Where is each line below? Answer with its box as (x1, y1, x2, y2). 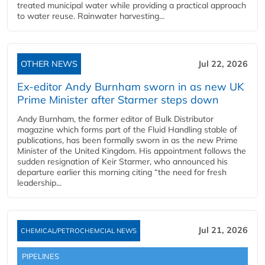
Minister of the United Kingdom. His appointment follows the (17, 146, 246, 156)
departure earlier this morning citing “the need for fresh (17, 167, 227, 177)
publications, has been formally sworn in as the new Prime (17, 135, 238, 146)
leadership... (17, 177, 62, 188)
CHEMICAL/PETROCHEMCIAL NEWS (21, 227, 137, 235)
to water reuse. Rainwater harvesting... (17, 11, 164, 21)
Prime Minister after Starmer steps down (17, 93, 219, 106)
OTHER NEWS (21, 59, 77, 69)
